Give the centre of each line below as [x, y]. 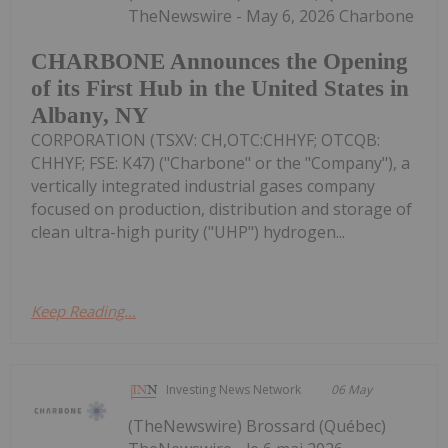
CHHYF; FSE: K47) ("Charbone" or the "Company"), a [220, 163]
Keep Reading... [83, 311]
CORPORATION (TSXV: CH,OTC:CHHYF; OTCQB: [205, 140]
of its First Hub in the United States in [220, 89]
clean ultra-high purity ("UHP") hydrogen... [188, 232]
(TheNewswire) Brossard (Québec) [257, 426]
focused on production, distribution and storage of [221, 209]
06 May [352, 390]
